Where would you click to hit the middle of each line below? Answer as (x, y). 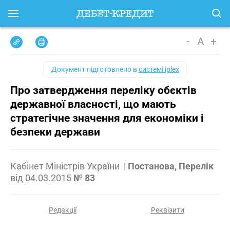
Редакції (63, 210)
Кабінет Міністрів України (66, 166)
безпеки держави (55, 132)
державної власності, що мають (93, 104)
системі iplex (159, 69)
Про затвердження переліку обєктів (103, 90)
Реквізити (167, 210)
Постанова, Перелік (171, 166)
